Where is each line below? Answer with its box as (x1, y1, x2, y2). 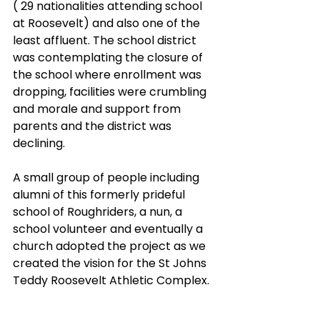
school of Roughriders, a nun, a (13, 203, 185, 220)
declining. (13, 134, 68, 151)
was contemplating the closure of (13, 49, 206, 66)
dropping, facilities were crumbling (13, 83, 209, 100)
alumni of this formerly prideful (13, 186, 188, 203)
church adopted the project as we (13, 237, 209, 254)
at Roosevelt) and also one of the (13, 14, 203, 31)
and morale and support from (13, 100, 184, 117)
